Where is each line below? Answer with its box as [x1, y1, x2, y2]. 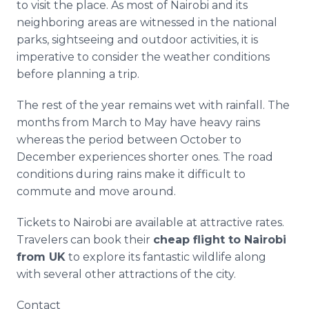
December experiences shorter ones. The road [17, 150, 273, 163]
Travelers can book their [17, 233, 153, 246]
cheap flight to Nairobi [153, 233, 290, 246]
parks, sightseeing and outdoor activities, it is [17, 33, 258, 46]
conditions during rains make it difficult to [17, 168, 246, 181]
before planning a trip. [17, 68, 139, 81]
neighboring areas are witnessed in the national [17, 16, 277, 29]
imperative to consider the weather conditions [17, 50, 270, 63]
